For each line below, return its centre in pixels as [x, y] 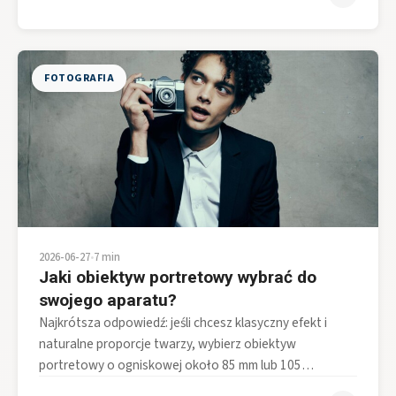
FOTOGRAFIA [79, 78]
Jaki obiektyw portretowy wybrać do [178, 277]
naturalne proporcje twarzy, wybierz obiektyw [168, 343]
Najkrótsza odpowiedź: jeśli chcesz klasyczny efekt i [183, 322]
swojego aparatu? [108, 300]
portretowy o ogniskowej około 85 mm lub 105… [176, 365]
